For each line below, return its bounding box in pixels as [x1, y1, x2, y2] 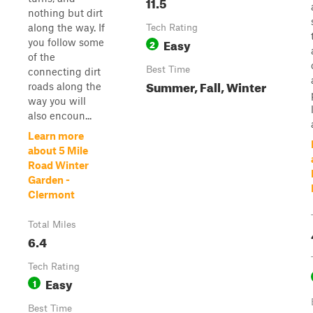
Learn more [28, 129, 84, 142]
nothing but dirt [28, 6, 103, 19]
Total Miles [28, 219, 76, 230]
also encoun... [28, 109, 92, 122]
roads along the [28, 80, 101, 92]
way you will [28, 94, 86, 107]
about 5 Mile [28, 144, 88, 156]
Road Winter [28, 159, 89, 171]
